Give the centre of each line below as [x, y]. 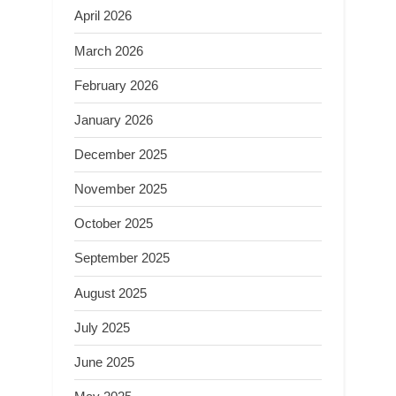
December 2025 [121, 154]
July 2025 [102, 327]
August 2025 [110, 293]
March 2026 [109, 50]
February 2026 [116, 85]
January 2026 [114, 119]
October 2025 [114, 224]
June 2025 [104, 362]
